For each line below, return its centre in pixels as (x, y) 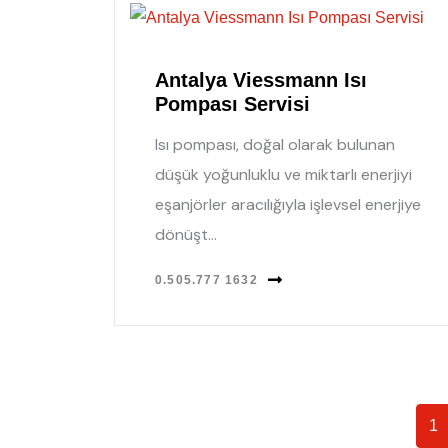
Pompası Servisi (232, 103)
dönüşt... (186, 234)
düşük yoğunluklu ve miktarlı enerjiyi (283, 174)
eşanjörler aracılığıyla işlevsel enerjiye (288, 204)
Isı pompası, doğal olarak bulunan (275, 144)
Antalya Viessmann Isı (261, 79)
